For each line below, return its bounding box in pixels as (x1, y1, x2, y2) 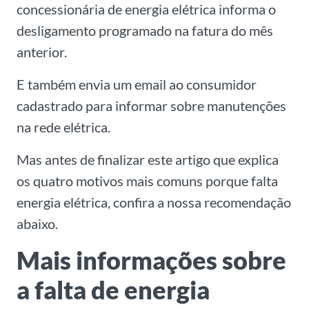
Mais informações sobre (17, 245, 286, 276)
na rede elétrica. (17, 119, 110, 136)
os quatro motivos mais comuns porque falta (17, 172, 278, 190)
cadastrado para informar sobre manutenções (17, 97, 286, 114)
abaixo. (17, 215, 58, 232)
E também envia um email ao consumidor (17, 76, 257, 93)
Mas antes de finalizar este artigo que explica (17, 151, 279, 168)
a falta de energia (17, 275, 210, 306)
